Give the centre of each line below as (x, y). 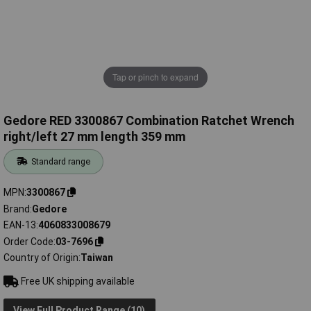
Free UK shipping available (76, 281)
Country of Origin (41, 258)
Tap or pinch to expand (155, 77)
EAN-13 (20, 225)
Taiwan (97, 258)
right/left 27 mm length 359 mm (94, 137)
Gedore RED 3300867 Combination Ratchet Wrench (149, 121)
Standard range (61, 162)
